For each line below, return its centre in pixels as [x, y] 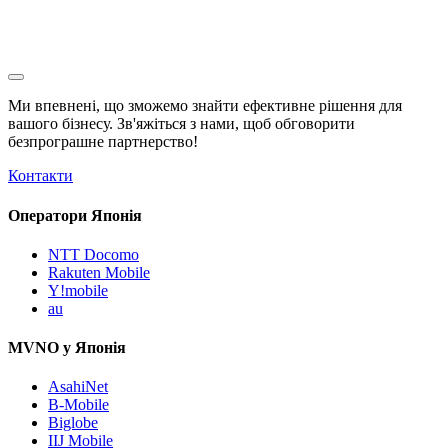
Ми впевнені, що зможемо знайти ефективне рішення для [205, 106]
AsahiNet [78, 387]
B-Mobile [78, 405]
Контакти [40, 176]
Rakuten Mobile [99, 272]
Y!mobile [78, 290]
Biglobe [73, 423]
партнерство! [151, 142]
